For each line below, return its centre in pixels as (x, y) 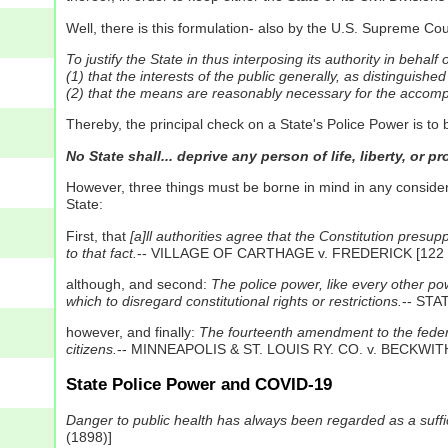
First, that (97, 235)
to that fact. (101, 252)
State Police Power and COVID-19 (198, 385)
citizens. (91, 349)
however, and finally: (132, 332)
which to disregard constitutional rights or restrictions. (233, 300)
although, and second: (138, 283)
